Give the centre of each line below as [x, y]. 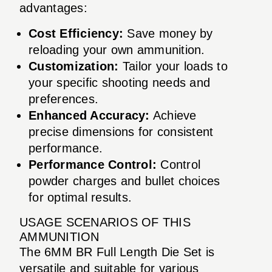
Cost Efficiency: [76, 33]
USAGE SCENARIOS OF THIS [105, 222]
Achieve [173, 115]
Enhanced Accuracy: [89, 115]
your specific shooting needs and [119, 82]
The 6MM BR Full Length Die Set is [117, 252]
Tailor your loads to [173, 66]
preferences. [63, 99]
